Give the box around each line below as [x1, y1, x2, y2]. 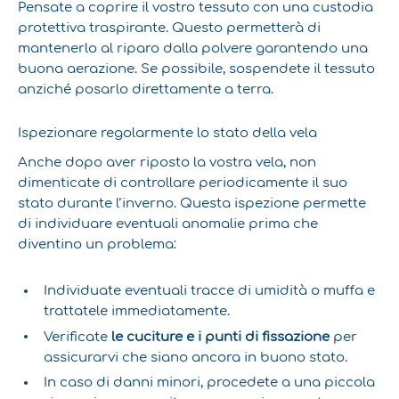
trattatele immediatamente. [44, 303, 231, 318]
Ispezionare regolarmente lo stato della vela [18, 126, 317, 141]
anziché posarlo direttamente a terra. [18, 82, 273, 97]
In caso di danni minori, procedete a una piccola [44, 375, 376, 390]
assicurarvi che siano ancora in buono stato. [44, 349, 348, 364]
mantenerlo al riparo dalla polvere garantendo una [18, 41, 368, 56]
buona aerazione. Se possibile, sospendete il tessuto [18, 61, 375, 77]
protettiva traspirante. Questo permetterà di [18, 20, 321, 36]
